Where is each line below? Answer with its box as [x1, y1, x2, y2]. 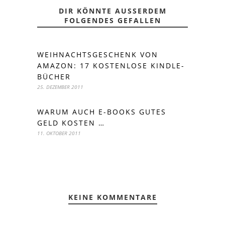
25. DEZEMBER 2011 [37, 83, 83, 90]
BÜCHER [37, 72, 71, 81]
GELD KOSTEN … [37, 118, 105, 128]
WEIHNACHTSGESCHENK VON [37, 50, 158, 59]
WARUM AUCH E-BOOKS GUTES [37, 107, 166, 117]
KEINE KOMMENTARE [68, 192, 157, 202]
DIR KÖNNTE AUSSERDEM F [58, 6, 167, 16]
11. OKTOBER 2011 [37, 130, 81, 137]
